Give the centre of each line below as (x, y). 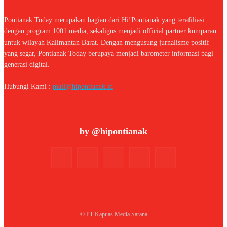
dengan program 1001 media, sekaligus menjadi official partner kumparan (110, 31)
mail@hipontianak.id (83, 87)
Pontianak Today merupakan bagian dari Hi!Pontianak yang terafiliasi (104, 20)
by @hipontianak (113, 131)
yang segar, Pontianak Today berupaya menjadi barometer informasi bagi (109, 54)
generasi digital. (27, 65)
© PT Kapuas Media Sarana (113, 215)
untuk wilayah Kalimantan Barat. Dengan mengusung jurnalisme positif (107, 43)
